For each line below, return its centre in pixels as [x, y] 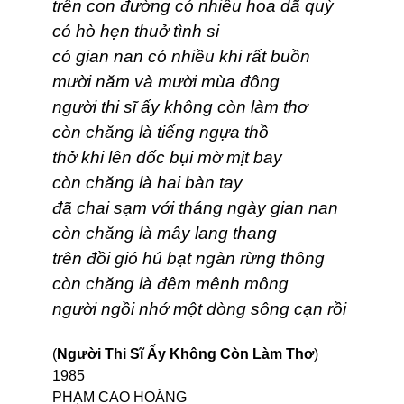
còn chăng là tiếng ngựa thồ [161, 133]
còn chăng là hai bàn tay [147, 183]
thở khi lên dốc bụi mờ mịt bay [167, 158]
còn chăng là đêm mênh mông [170, 284]
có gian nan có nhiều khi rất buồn [181, 57]
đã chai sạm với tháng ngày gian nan [195, 208]
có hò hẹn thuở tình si [136, 32]
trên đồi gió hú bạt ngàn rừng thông [188, 259]
